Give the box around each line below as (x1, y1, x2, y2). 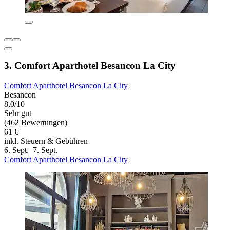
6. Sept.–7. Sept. (4, 146, 57, 155)
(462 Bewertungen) (4, 118, 67, 127)
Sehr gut (4, 109, 31, 118)
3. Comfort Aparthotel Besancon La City (4, 60, 176, 71)
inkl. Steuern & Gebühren (4, 137, 88, 146)
